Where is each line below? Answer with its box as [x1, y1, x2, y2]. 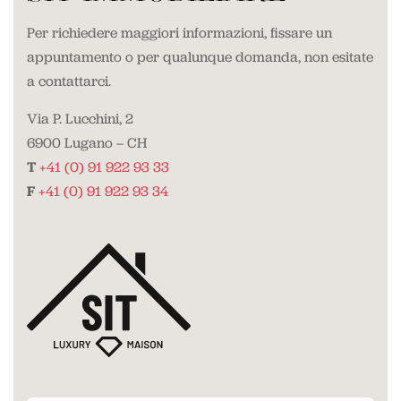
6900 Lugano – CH [26, 133, 147, 153]
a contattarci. [26, 72, 111, 91]
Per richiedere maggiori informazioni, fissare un [26, 23, 332, 43]
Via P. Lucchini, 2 [26, 109, 133, 129]
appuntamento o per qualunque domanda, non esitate [26, 47, 373, 67]
